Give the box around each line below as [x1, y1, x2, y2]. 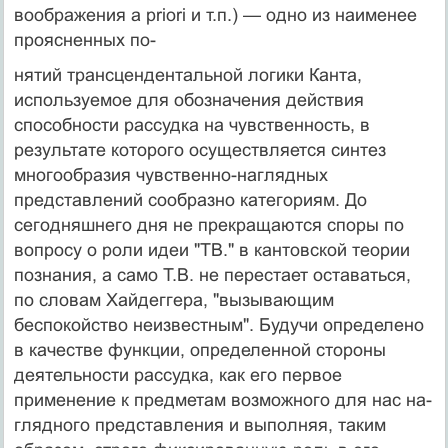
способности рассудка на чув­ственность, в [13, 114, 370, 135]
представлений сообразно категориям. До [13, 189, 367, 210]
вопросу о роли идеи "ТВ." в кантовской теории [13, 239, 410, 260]
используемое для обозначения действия [13, 89, 364, 110]
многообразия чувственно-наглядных [13, 164, 328, 185]
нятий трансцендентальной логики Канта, [13, 64, 362, 85]
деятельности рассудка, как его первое [13, 364, 342, 385]
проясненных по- [13, 29, 156, 50]
